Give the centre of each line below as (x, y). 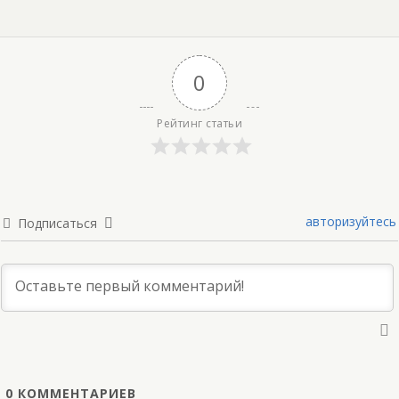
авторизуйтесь (349, 222)
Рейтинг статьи (199, 124)
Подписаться (57, 224)
